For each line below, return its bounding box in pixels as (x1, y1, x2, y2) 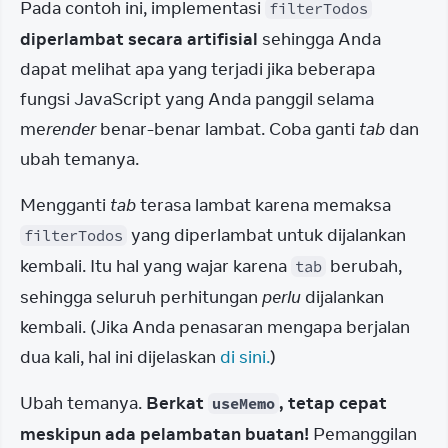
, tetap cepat (279, 392, 387, 414)
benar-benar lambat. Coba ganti (96, 118, 359, 140)
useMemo (212, 394, 275, 413)
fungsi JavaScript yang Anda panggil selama (20, 88, 374, 110)
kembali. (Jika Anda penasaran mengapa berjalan (20, 316, 410, 338)
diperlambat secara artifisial (20, 28, 258, 50)
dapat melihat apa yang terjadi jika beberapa (20, 58, 375, 80)
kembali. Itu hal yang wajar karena (20, 255, 291, 277)
